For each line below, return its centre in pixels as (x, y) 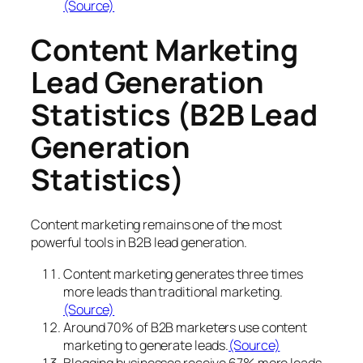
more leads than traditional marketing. (173, 291)
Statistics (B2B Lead (174, 115)
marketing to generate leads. (146, 345)
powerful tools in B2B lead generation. (139, 243)
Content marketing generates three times (184, 273)
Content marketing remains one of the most (156, 225)
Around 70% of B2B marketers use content (186, 327)
